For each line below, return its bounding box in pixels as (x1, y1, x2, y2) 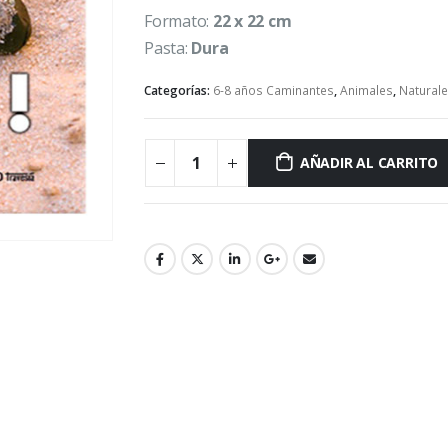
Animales (340, 81, 393, 99)
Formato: (144, 10, 213, 33)
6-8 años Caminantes (213, 81, 334, 99)
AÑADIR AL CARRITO (299, 153, 439, 173)
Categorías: (144, 81, 213, 99)
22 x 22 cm (212, 10, 292, 33)
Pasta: (144, 37, 192, 60)
